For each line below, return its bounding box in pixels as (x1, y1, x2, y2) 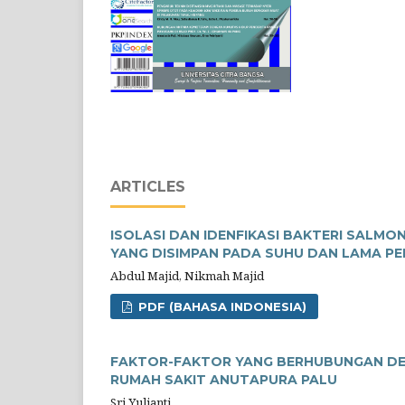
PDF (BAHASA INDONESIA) (135, 298, 307, 314)
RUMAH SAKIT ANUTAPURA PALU (110, 371, 337, 388)
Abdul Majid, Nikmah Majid (110, 267, 264, 284)
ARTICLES (110, 177, 185, 195)
